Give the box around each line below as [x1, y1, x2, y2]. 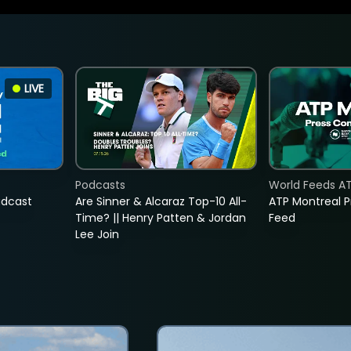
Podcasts [74, 177, 125, 194]
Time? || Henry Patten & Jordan [74, 210, 246, 226]
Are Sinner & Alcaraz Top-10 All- [74, 194, 247, 210]
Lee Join [74, 226, 119, 243]
